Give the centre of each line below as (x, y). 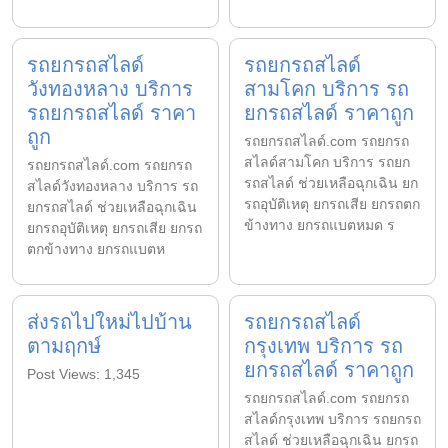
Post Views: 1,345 (83, 373)
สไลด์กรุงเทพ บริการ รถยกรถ (332, 418)
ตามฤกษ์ (64, 345)
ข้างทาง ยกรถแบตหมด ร (319, 224)
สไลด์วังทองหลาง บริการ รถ (112, 185)
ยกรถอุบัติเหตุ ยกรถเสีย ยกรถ (114, 227)
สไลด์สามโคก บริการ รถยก (327, 161)
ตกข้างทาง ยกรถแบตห (96, 248)
